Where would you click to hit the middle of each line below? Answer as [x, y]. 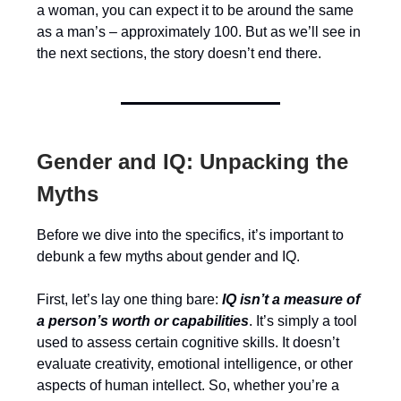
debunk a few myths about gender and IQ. [168, 256]
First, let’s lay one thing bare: [129, 299]
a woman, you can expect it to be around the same [195, 10]
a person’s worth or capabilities [143, 321]
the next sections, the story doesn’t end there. [179, 53]
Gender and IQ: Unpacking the [192, 162]
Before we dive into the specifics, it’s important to [190, 235]
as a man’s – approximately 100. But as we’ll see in [199, 32]
